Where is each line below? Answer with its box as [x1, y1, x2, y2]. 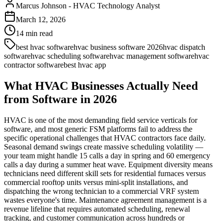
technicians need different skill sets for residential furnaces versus [4, 169, 206, 178]
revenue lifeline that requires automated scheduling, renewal [4, 204, 190, 213]
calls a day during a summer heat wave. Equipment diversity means [4, 160, 213, 169]
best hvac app [64, 60, 106, 69]
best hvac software [16, 42, 74, 51]
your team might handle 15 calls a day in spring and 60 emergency [4, 151, 210, 160]
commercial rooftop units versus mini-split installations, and [4, 178, 188, 186]
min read [24, 29, 53, 37]
